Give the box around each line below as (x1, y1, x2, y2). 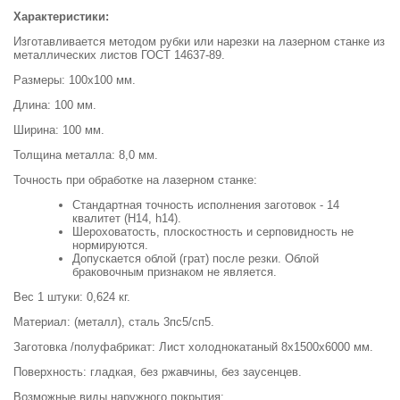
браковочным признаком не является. (72, 265, 277, 279)
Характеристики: (13, 10, 109, 24)
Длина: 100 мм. (13, 98, 96, 112)
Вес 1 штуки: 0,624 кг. (13, 290, 130, 304)
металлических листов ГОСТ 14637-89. (13, 48, 225, 62)
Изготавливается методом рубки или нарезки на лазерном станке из (13, 35, 385, 49)
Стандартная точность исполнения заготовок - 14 (72, 198, 339, 212)
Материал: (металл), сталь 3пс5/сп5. (13, 315, 214, 329)
